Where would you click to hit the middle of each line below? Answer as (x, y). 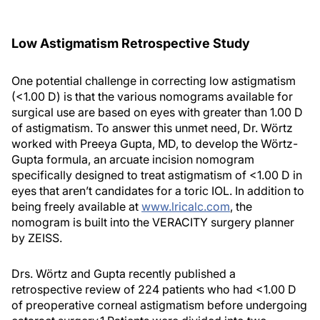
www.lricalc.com (186, 206)
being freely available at (76, 206)
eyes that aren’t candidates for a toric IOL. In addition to (158, 191)
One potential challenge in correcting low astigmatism (154, 81)
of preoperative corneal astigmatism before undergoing (159, 305)
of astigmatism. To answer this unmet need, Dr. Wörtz (152, 128)
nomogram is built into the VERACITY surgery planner (153, 222)
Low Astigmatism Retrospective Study (131, 43)
